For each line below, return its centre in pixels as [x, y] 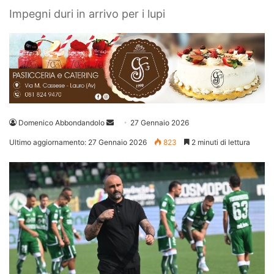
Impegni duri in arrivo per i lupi [87, 14]
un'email [128, 137]
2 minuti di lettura [220, 143]
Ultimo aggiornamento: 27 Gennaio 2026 [78, 143]
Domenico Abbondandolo [61, 123]
